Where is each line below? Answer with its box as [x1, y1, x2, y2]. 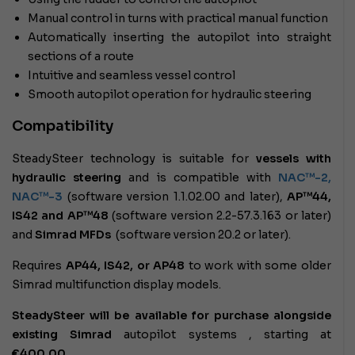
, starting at [248, 326, 332, 342]
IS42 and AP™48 [12, 208, 109, 223]
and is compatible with [121, 170, 279, 185]
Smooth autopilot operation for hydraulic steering [28, 86, 311, 101]
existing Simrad [12, 326, 113, 342]
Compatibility [12, 116, 113, 135]
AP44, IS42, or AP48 [65, 258, 185, 273]
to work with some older [185, 258, 332, 273]
